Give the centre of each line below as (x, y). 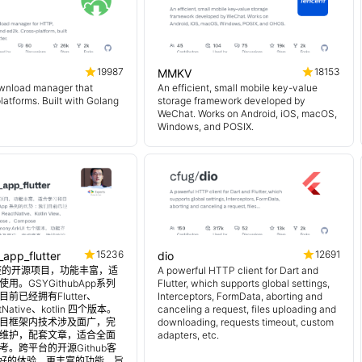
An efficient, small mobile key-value (238, 88)
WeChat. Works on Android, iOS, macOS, (247, 114)
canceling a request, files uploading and (247, 309)
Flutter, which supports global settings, (244, 283)
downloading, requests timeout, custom (246, 322)
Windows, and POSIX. (206, 126)
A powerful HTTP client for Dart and (238, 270)
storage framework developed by (232, 101)
